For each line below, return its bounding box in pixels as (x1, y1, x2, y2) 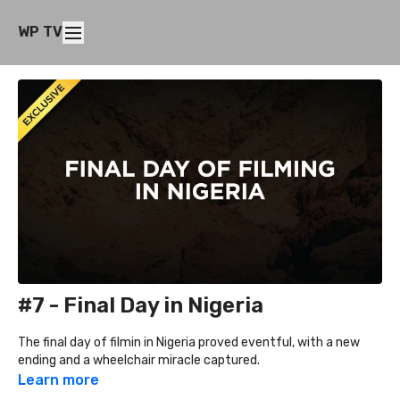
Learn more (18, 371, 99, 389)
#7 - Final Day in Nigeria (18, 293, 263, 319)
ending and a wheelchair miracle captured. (18, 353, 260, 369)
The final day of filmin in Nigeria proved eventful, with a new (18, 335, 360, 351)
